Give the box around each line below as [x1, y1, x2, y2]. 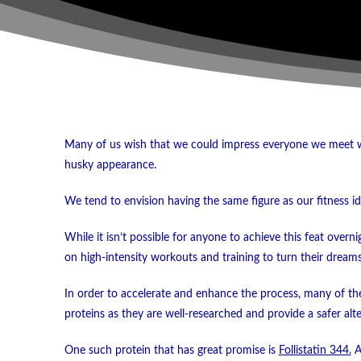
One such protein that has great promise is [64, 345, 279, 357]
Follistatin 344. [278, 345, 351, 357]
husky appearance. [64, 160, 156, 172]
